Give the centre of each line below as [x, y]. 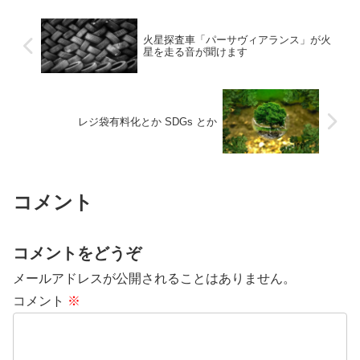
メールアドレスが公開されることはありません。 [154, 278]
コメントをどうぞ [77, 253]
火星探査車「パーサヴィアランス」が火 [237, 40]
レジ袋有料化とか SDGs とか [148, 121]
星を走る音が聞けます [195, 52]
